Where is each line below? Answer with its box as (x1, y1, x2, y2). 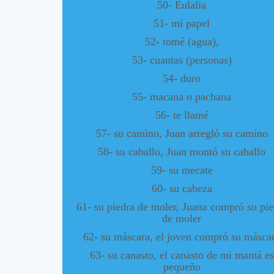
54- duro (163, 72, 201, 84)
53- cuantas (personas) (131, 53, 232, 66)
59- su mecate (150, 163, 213, 176)
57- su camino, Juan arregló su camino (95, 127, 268, 139)
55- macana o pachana (132, 90, 231, 103)
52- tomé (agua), (144, 35, 219, 48)
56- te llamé (155, 108, 209, 121)
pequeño (163, 260, 201, 273)
